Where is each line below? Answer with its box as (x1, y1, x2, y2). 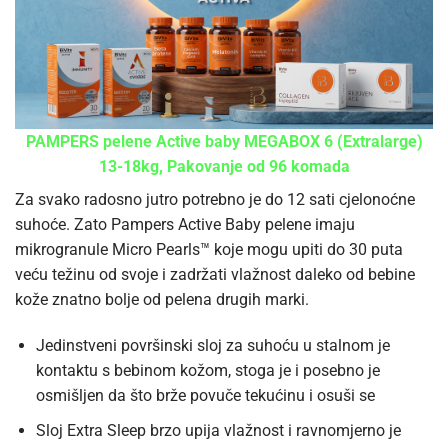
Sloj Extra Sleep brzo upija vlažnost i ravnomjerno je (35, 420, 401, 440)
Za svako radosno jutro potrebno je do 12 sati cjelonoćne (15, 190, 415, 210)
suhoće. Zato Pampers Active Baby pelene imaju (15, 215, 355, 235)
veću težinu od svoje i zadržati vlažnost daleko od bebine (15, 265, 415, 285)
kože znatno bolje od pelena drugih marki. (15, 290, 309, 310)
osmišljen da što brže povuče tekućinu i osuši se (35, 386, 375, 406)
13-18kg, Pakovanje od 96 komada (98, 157, 350, 177)
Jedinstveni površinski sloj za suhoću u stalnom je (35, 336, 390, 356)
